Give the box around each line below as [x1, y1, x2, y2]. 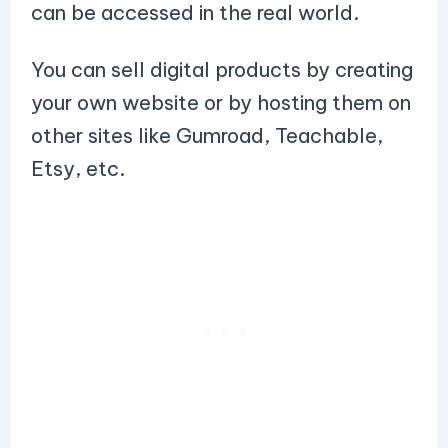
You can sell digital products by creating [30, 57, 413, 82]
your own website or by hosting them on [30, 90, 411, 115]
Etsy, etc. [30, 156, 130, 181]
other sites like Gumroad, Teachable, [30, 123, 383, 148]
